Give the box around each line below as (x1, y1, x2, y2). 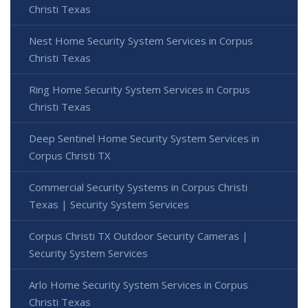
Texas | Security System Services (29, 197, 189, 211)
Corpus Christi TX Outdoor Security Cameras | (29, 228, 248, 243)
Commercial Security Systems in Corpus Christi (29, 179, 247, 194)
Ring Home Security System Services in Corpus (29, 82, 250, 96)
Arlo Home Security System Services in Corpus (29, 277, 248, 291)
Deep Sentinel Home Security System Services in (29, 131, 259, 145)
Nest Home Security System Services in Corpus (29, 33, 253, 47)
